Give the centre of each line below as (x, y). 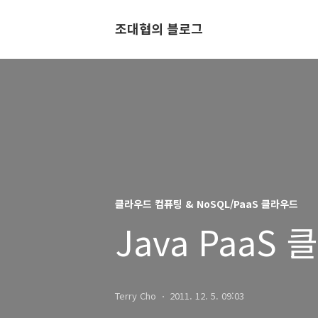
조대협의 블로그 (159, 28)
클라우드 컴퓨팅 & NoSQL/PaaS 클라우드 (207, 204)
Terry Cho (136, 296)
